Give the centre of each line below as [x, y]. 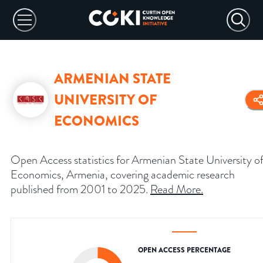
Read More [176, 189]
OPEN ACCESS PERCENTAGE [184, 250]
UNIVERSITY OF [106, 100]
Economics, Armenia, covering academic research [123, 175]
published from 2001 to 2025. [79, 189]
